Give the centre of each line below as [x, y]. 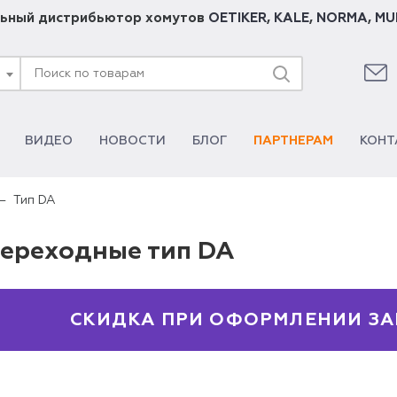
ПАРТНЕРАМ [293, 141]
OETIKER [237, 18]
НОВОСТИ [132, 141]
